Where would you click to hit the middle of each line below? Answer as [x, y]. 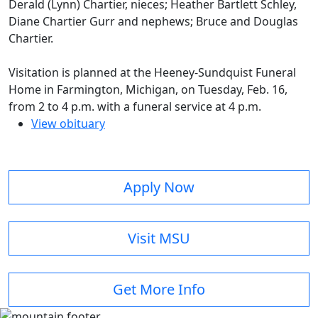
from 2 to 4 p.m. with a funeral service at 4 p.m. [135, 107]
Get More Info [159, 290]
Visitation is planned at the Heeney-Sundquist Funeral [152, 73]
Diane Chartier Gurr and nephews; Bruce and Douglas [153, 22]
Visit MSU [159, 238]
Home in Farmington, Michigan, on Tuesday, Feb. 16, [148, 90]
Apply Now [159, 187]
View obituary [68, 124]
